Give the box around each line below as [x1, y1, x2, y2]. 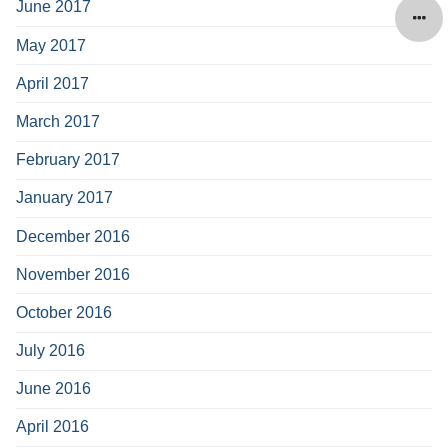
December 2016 [16, 227, 130, 245]
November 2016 [16, 265, 130, 283]
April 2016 [16, 418, 89, 436]
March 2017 [16, 112, 100, 130]
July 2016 [16, 342, 85, 360]
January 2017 [16, 189, 113, 207]
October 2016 [16, 303, 112, 321]
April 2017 [16, 74, 89, 92]
